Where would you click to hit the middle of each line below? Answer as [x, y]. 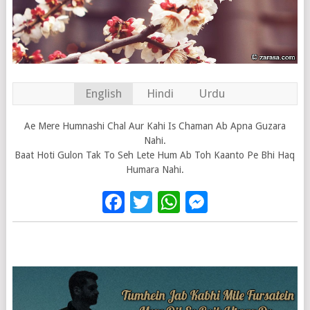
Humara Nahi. [155, 170]
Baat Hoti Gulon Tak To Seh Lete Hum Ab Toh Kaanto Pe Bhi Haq [155, 155]
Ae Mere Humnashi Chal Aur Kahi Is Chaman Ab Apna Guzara [155, 126]
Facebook [172, 202]
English [103, 94]
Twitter [188, 202]
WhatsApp [230, 202]
